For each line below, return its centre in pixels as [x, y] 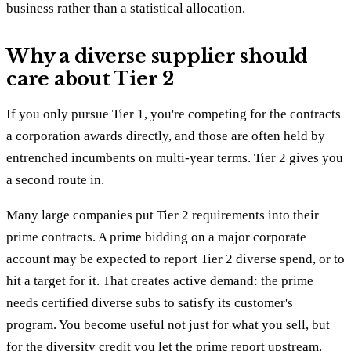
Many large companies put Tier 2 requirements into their [163, 215]
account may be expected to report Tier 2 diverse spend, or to [175, 259]
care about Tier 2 [90, 78]
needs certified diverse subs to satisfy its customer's [150, 302]
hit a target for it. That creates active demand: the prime [160, 280]
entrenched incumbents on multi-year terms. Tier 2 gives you [175, 157]
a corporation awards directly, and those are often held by [166, 136]
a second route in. [55, 179]
